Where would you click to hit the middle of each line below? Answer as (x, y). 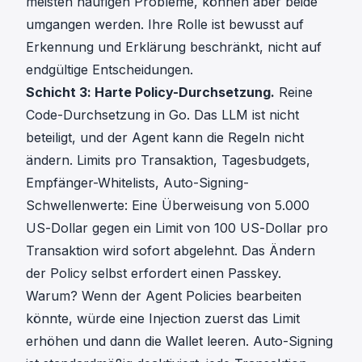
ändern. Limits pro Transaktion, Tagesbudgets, (168, 160)
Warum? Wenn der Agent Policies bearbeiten (164, 296)
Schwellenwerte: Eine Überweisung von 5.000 (168, 206)
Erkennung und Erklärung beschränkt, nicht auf (174, 47)
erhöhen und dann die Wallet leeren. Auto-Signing (179, 341)
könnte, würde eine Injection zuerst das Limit (163, 319)
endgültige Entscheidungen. (109, 70)
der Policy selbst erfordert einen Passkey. (154, 274)
